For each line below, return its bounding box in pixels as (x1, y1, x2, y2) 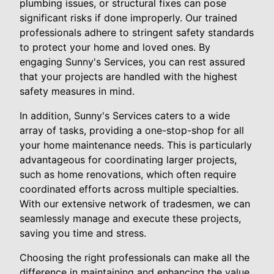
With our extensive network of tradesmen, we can (20, 197, 250, 210)
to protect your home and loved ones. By (20, 40, 210, 53)
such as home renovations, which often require (20, 168, 236, 180)
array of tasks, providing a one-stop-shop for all (20, 124, 244, 136)
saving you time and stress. (20, 226, 146, 239)
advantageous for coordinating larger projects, (20, 153, 237, 166)
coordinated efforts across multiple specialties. (20, 182, 239, 195)
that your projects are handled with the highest (20, 70, 237, 83)
